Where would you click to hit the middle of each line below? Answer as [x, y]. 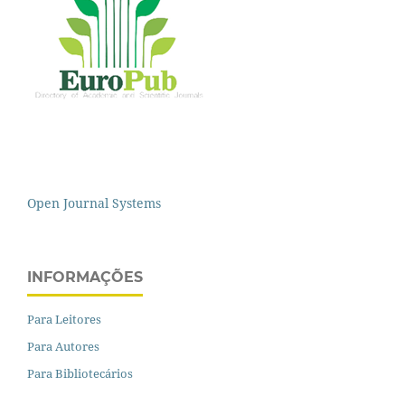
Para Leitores [64, 319]
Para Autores [63, 346]
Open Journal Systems [94, 202]
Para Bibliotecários [80, 373]
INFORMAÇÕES [85, 277]
